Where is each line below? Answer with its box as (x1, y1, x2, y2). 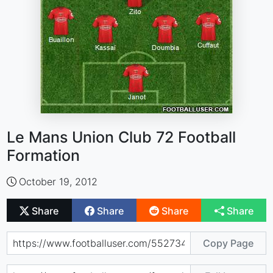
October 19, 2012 (19, 175, 98, 188)
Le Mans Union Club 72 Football (7, 128, 236, 146)
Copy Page (202, 236, 253, 249)
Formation (7, 146, 80, 165)
